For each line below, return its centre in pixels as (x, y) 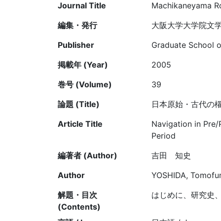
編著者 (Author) (88, 156)
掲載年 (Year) (83, 65)
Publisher (76, 45)
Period (164, 136)
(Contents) (79, 207)
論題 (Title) (79, 104)
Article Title (80, 124)
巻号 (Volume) (85, 85)
